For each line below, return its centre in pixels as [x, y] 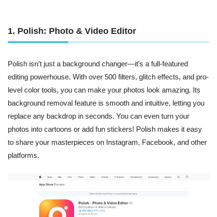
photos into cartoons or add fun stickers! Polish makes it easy [105, 130]
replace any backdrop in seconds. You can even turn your [99, 116]
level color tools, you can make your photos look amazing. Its [104, 90]
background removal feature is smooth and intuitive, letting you [106, 103]
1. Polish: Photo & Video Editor [72, 31]
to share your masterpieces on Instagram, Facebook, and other [107, 143]
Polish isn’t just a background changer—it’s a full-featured [98, 64]
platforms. [23, 156]
